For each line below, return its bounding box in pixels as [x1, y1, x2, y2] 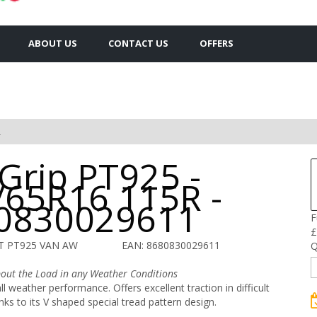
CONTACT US [108, 36, 168, 50]
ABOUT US [28, 36, 77, 50]
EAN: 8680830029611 [122, 238, 221, 252]
